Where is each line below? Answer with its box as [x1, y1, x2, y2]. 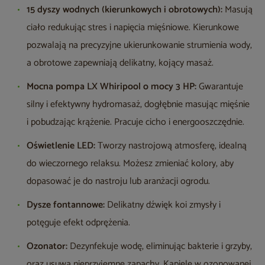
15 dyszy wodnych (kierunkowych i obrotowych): [27, 2, 222, 18]
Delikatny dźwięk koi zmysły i [105, 197, 221, 214]
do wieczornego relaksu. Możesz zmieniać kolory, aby [27, 156, 234, 172]
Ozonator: [27, 238, 67, 255]
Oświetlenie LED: [27, 138, 95, 154]
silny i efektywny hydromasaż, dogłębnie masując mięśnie [27, 96, 250, 113]
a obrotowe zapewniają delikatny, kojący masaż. [27, 55, 214, 72]
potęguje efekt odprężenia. [27, 215, 130, 231]
